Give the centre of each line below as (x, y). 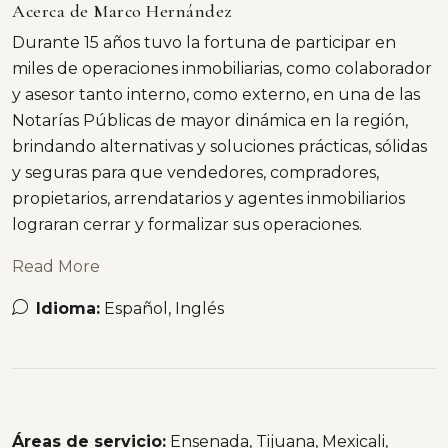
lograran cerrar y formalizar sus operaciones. (187, 224)
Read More (56, 266)
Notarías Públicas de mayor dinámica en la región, (210, 120)
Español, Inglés (164, 308)
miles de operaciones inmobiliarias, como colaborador (222, 68)
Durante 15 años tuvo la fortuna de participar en (204, 42)
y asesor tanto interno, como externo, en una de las (216, 94)
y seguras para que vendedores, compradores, (195, 172)
